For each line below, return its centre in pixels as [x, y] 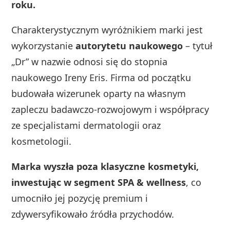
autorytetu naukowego [129, 45]
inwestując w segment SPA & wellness [99, 182]
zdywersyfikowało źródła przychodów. [93, 214]
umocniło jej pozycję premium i [80, 198]
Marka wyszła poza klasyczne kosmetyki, [105, 166]
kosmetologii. [42, 141]
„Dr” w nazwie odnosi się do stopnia [90, 61]
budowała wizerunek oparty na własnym [99, 93]
